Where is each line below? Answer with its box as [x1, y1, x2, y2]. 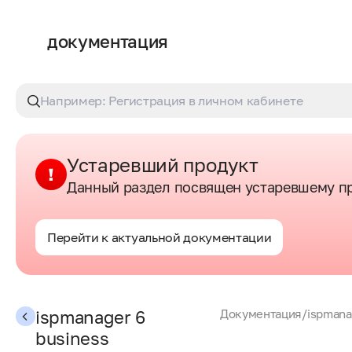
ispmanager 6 [35, 306, 146, 328]
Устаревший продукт [67, 153, 258, 176]
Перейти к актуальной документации [47, 229, 272, 245]
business [35, 328, 109, 349]
